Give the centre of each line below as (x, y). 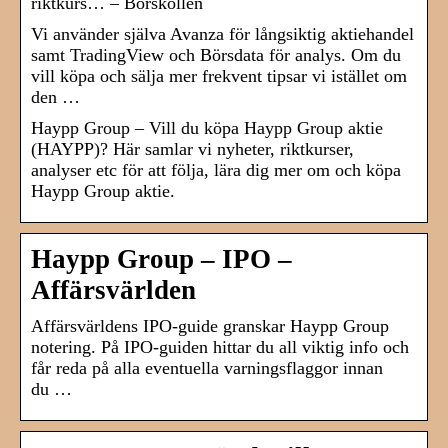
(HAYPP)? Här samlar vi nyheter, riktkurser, (192, 149)
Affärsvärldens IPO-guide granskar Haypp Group (210, 326)
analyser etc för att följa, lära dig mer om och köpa (216, 170)
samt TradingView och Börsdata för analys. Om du (216, 55)
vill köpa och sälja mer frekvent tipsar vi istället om (219, 76)
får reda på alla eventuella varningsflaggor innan (207, 368)
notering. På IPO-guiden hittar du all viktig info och (220, 347)
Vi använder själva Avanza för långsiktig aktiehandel (222, 34)
